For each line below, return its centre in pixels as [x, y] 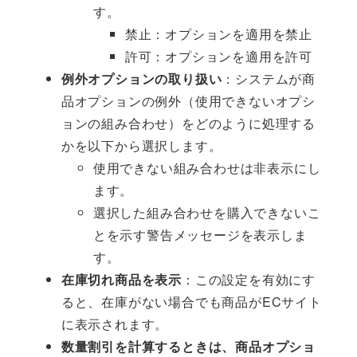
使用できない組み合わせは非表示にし [207, 168]
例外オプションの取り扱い [141, 79]
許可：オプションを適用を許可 [218, 57]
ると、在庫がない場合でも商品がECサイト [191, 302]
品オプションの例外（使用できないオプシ [188, 101]
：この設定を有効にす [249, 280]
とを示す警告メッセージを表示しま [200, 235]
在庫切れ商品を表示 [121, 280]
